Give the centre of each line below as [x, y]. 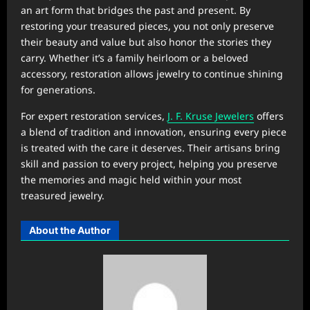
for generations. [58, 89]
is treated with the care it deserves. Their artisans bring [151, 147]
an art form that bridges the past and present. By [136, 10]
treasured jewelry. [63, 195]
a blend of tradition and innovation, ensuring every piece [154, 131]
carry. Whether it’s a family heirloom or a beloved [135, 57]
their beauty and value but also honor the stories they [146, 42]
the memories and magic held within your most [131, 179]
